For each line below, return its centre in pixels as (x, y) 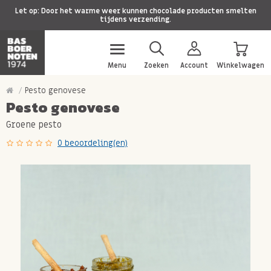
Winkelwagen (240, 65)
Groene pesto (34, 125)
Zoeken (156, 65)
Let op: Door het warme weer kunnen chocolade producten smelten (135, 11)
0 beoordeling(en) (93, 143)
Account (194, 65)
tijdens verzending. (135, 19)
